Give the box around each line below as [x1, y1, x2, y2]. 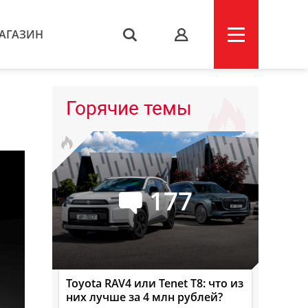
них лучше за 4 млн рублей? [66, 289, 223, 305]
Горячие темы [66, 97, 192, 120]
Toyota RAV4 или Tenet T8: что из [66, 276, 243, 291]
